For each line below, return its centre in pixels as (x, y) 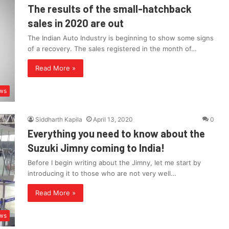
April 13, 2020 (113, 120)
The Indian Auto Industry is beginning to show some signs (121, 38)
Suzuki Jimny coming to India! (96, 148)
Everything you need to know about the (116, 134)
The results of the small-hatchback (110, 9)
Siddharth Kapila (59, 120)
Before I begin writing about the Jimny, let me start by (114, 163)
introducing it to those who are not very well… (102, 174)
